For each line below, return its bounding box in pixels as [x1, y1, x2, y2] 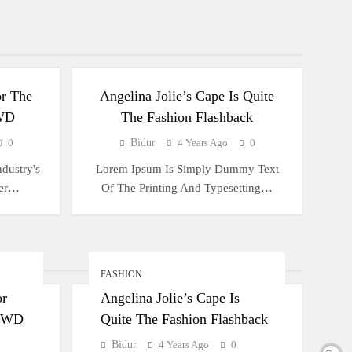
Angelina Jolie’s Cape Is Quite [100, 88, 274, 104]
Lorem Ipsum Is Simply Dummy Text [95, 163, 279, 175]
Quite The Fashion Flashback [100, 311, 268, 327]
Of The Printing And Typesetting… [101, 181, 273, 194]
